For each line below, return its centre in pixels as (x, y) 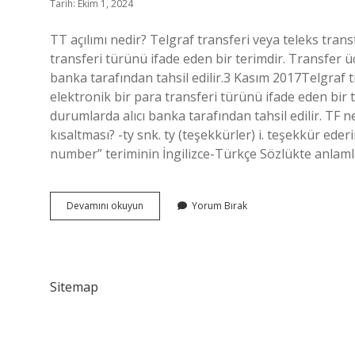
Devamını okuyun (105, 206)
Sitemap (74, 287)
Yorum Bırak (219, 206)
